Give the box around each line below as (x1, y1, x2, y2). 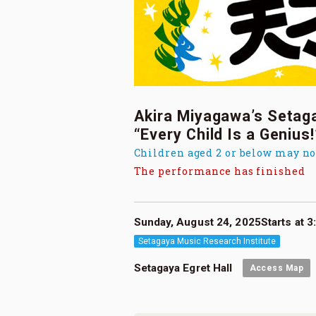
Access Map (249, 263, 304, 273)
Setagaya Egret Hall (133, 262, 236, 274)
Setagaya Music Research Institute (138, 236, 276, 246)
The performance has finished (133, 164, 305, 178)
